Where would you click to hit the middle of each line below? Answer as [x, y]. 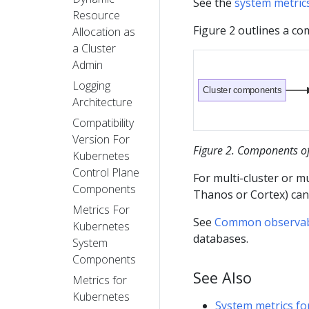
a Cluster [94, 48]
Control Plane [106, 172]
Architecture [102, 102]
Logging [91, 85]
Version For [101, 139]
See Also [222, 278]
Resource [96, 15]
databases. [221, 239]
